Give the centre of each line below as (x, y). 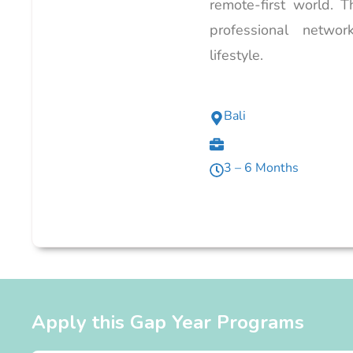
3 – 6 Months (262, 167)
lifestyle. (237, 55)
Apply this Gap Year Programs (168, 322)
